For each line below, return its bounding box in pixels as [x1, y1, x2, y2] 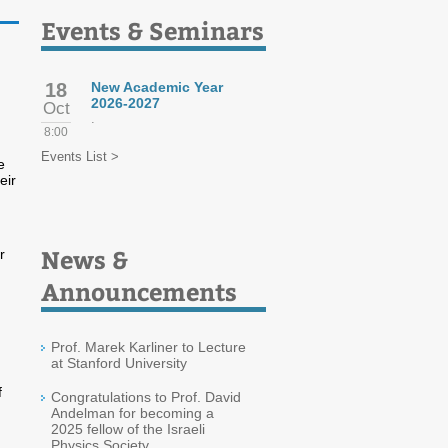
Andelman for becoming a [51, 405, 214, 421]
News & [41, 243, 128, 275]
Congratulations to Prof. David [51, 389, 241, 405]
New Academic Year [91, 79, 223, 95]
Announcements [41, 275, 237, 307]
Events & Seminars [41, 14, 264, 46]
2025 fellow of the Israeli [51, 421, 205, 437]
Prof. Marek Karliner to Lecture [51, 339, 246, 355]
